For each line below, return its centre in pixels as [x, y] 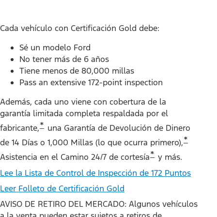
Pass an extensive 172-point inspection [91, 82]
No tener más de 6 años [64, 59]
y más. [169, 157]
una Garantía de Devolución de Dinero [118, 128]
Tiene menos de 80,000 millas [77, 70]
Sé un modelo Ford [55, 47]
